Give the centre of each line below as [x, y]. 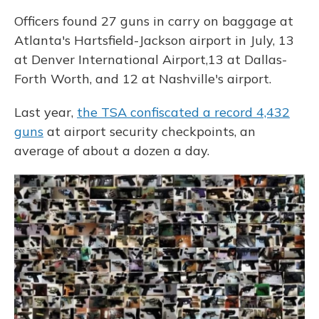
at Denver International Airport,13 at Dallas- [151, 59]
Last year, [46, 112]
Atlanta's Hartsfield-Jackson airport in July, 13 [154, 40]
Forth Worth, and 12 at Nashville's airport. [143, 79]
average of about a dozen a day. [112, 151]
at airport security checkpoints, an [150, 131]
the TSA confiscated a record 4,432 [183, 112]
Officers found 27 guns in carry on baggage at [154, 21]
